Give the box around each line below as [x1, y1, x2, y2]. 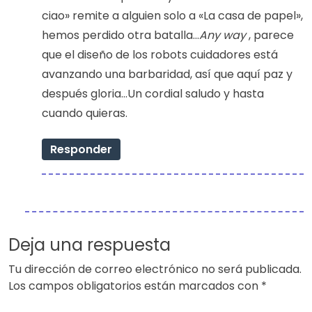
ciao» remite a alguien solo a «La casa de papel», [42, 7, 303, 24]
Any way [199, 26, 246, 43]
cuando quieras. [42, 104, 127, 121]
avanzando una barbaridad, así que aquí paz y [42, 65, 292, 82]
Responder [50, 141, 112, 157]
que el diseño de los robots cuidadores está [42, 46, 278, 63]
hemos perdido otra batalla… [42, 26, 199, 43]
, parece [246, 26, 294, 43]
